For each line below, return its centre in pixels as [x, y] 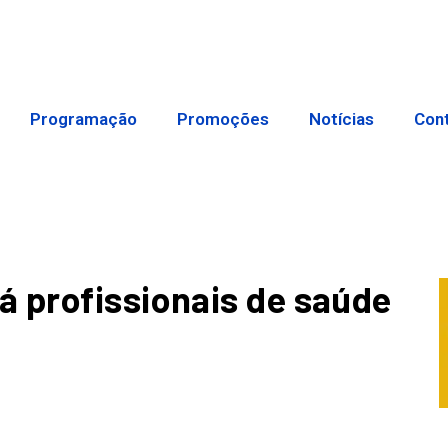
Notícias [342, 119]
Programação [84, 119]
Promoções [223, 119]
